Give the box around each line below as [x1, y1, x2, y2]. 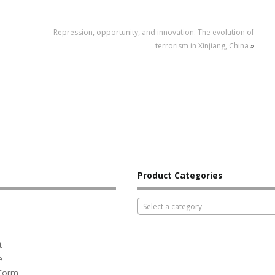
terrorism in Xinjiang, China [155, 41, 249, 52]
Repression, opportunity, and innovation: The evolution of [53, 27, 254, 38]
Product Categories [137, 169, 222, 181]
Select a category [142, 201, 202, 212]
